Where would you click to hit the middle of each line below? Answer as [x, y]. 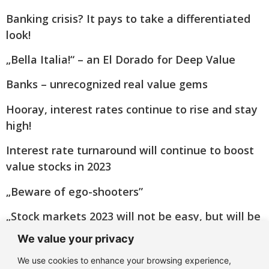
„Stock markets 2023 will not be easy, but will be [133, 216]
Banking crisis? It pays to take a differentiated [128, 18]
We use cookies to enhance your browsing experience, [124, 260]
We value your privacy [76, 238]
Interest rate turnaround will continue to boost [130, 150]
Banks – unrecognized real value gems [107, 84]
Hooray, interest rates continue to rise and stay [132, 109]
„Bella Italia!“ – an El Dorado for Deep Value [121, 59]
